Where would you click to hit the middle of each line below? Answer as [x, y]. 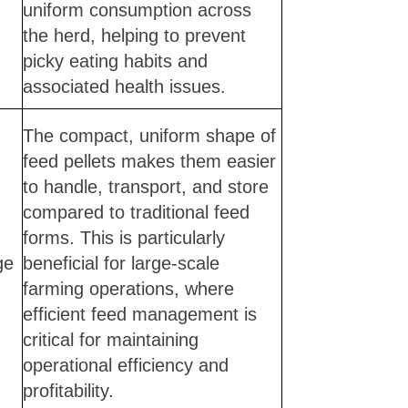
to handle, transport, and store [145, 186]
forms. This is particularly [123, 237]
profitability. [68, 390]
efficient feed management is [139, 314]
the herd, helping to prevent [134, 35]
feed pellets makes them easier [149, 161]
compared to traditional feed [136, 212]
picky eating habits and [115, 61]
